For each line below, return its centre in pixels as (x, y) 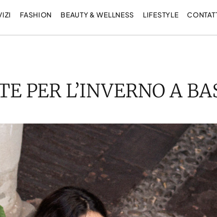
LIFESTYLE (161, 15)
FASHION (36, 15)
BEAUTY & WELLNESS (98, 15)
